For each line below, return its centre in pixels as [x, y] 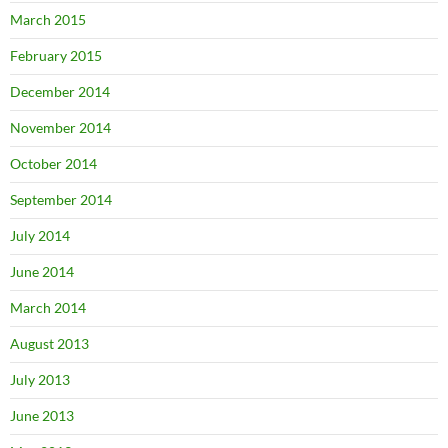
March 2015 [48, 19]
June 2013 [42, 415]
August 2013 [49, 343]
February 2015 [56, 55]
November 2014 [60, 127]
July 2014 [40, 235]
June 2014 [42, 271]
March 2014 [48, 307]
